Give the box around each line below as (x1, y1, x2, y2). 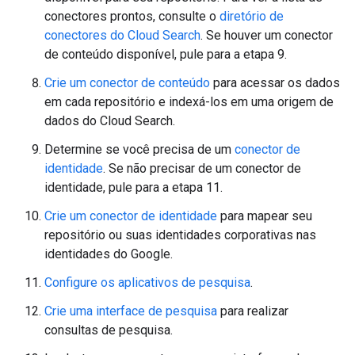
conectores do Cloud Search (44, 27, 200, 43)
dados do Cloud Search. (44, 113, 175, 128)
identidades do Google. (44, 246, 173, 261)
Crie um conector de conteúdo (44, 74, 210, 90)
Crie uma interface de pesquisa (44, 303, 217, 319)
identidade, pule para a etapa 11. (44, 179, 223, 195)
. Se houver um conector (200, 27, 333, 43)
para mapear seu (217, 208, 312, 223)
